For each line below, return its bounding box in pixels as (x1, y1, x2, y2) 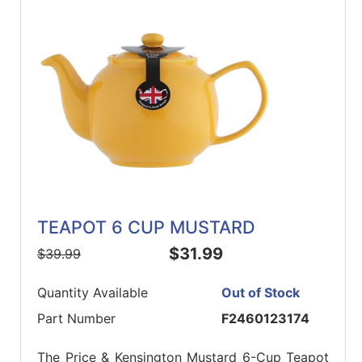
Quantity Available (37, 284, 148, 301)
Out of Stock (221, 284, 301, 301)
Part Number (37, 310, 116, 327)
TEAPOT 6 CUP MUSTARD (37, 217, 255, 238)
